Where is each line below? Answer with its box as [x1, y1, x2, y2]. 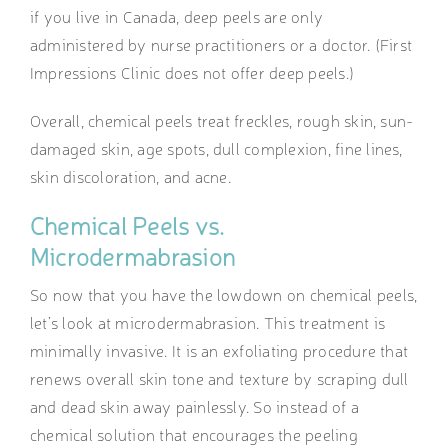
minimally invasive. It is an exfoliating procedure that [29, 339, 409, 362]
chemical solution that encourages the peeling [29, 423, 358, 446]
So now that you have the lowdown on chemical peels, [29, 283, 418, 306]
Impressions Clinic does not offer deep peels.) [29, 61, 355, 84]
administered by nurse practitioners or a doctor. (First [29, 33, 413, 56]
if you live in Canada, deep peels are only [29, 5, 324, 28]
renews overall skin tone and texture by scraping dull [29, 367, 409, 390]
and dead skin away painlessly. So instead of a [29, 395, 360, 418]
